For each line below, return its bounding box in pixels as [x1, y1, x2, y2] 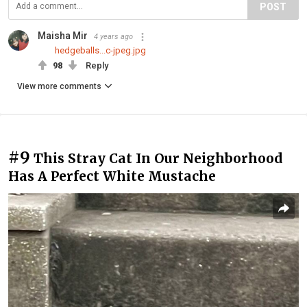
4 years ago [94, 32, 133, 42]
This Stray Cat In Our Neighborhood [34, 150, 283, 167]
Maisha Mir [38, 30, 88, 42]
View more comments [17, 82, 101, 92]
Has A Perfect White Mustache [8, 168, 216, 185]
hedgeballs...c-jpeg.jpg [55, 45, 146, 56]
